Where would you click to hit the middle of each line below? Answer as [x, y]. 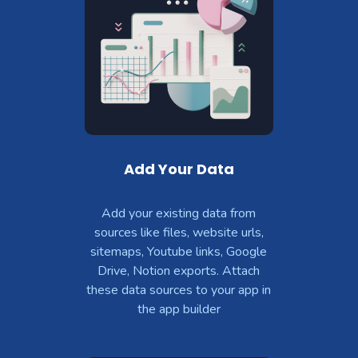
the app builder [179, 310]
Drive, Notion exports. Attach [179, 271]
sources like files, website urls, [179, 233]
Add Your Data [179, 169]
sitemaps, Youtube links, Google [179, 252]
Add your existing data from [179, 214]
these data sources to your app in [179, 290]
